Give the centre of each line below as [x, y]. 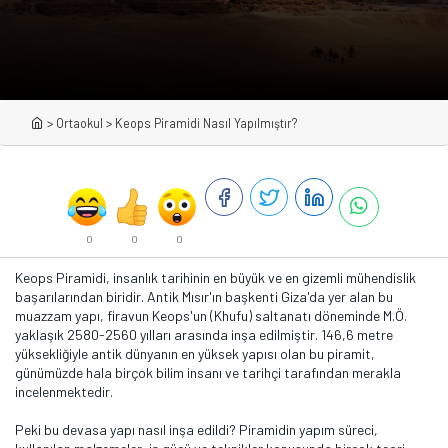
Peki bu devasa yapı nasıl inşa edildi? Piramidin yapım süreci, [196, 429]
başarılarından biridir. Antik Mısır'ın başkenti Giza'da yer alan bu [204, 296]
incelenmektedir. [64, 391]
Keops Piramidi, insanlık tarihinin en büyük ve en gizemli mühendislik [215, 277]
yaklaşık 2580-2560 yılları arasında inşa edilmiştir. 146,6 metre [204, 334]
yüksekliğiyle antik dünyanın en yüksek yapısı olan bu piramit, [195, 353]
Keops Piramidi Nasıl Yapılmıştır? [206, 123]
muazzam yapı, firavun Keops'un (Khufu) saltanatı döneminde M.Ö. [211, 315]
